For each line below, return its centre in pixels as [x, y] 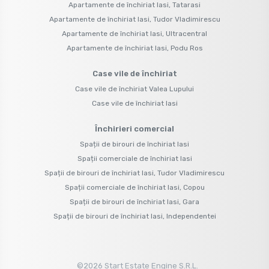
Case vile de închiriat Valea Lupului [134, 89]
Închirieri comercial [134, 128]
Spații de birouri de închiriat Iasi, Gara [134, 201]
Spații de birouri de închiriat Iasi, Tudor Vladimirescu [134, 173]
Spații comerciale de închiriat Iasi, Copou [134, 187]
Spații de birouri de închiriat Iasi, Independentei [134, 216]
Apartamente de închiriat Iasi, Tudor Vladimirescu [134, 19]
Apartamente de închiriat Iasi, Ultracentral [134, 33]
